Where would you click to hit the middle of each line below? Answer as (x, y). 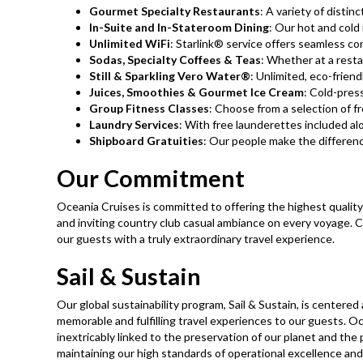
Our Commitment (151, 178)
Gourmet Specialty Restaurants (175, 11)
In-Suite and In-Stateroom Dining (179, 28)
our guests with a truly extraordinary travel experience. (196, 239)
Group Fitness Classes (149, 109)
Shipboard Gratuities (146, 141)
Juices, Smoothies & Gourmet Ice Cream (196, 92)
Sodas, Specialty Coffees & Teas (175, 60)
